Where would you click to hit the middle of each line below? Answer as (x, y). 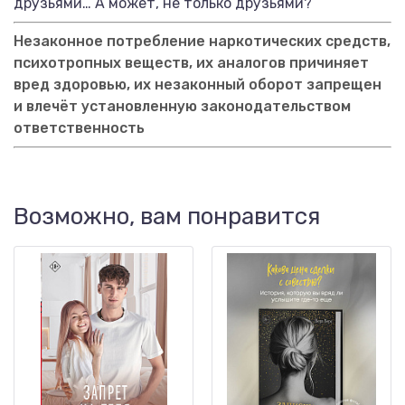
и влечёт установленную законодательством (182, 106)
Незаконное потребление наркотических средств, (202, 41)
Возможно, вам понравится (167, 217)
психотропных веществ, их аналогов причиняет (191, 63)
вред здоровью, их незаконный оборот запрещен (198, 85)
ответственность (79, 128)
